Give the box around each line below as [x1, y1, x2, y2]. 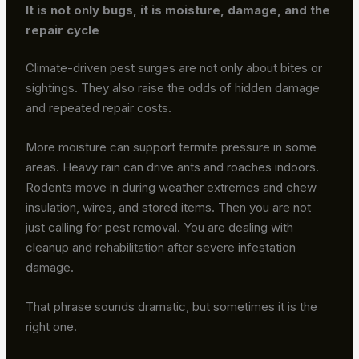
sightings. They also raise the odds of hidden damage [26, 80, 321, 96]
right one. [26, 319, 78, 335]
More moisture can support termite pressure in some [26, 139, 317, 155]
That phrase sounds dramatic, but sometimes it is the [26, 299, 318, 315]
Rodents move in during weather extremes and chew [26, 179, 317, 196]
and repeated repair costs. [26, 100, 172, 116]
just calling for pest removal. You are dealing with [26, 220, 294, 236]
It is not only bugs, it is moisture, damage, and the [26, 2, 331, 18]
